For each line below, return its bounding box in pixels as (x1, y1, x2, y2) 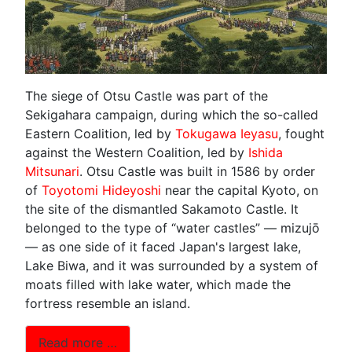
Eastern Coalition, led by (25, 125, 175, 141)
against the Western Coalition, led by (25, 144, 248, 160)
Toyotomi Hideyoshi (42, 181, 161, 198)
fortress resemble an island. (25, 295, 190, 311)
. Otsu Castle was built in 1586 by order (79, 163, 315, 179)
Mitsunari (25, 163, 79, 179)
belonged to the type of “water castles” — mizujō (25, 219, 320, 236)
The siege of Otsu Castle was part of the (25, 87, 268, 104)
